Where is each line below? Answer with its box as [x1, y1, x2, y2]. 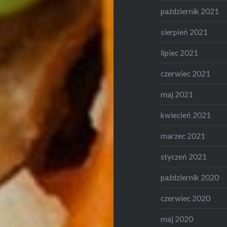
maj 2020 [161, 214, 194, 224]
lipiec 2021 [161, 48, 199, 58]
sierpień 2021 [161, 27, 208, 37]
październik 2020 [161, 173, 219, 182]
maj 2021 [161, 90, 194, 99]
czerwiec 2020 [161, 194, 211, 203]
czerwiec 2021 [161, 69, 211, 79]
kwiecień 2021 [161, 110, 211, 120]
